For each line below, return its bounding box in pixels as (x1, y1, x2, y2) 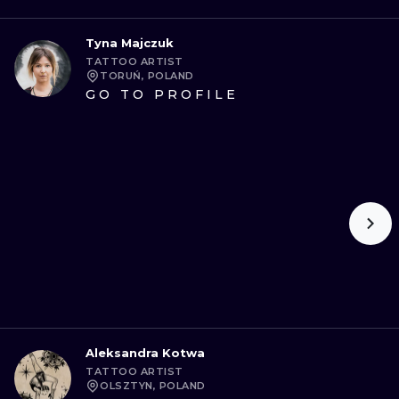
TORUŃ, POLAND (100, 69, 194, 82)
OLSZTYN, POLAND (100, 379, 206, 392)
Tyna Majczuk (85, 36, 174, 50)
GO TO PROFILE (85, 86, 239, 102)
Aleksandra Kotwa (85, 346, 205, 360)
